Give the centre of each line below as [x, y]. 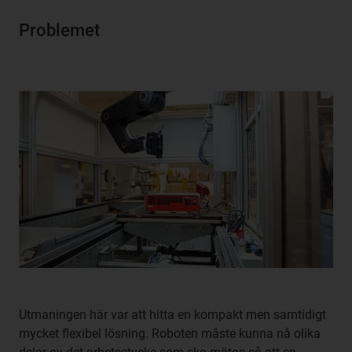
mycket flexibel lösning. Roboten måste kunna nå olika [170, 333]
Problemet [59, 31]
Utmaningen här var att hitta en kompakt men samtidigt [172, 314]
